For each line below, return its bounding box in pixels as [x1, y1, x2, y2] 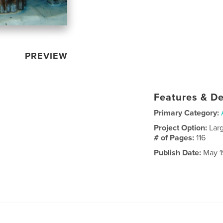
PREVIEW [25, 50, 68, 61]
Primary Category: [154, 108, 220, 118]
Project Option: [154, 122, 210, 133]
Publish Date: [154, 147, 202, 158]
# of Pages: [154, 132, 197, 143]
